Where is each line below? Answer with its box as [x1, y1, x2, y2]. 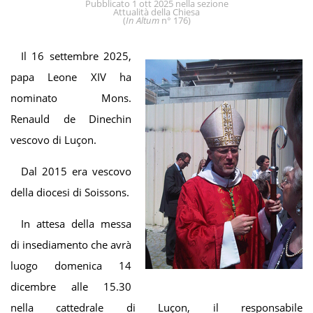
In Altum [125, 13, 159, 27]
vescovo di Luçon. [10, 132, 96, 147]
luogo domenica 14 [10, 258, 131, 272]
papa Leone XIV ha [10, 69, 131, 84]
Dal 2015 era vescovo [21, 163, 131, 178]
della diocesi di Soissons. [10, 184, 129, 199]
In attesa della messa [21, 216, 131, 231]
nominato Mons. [10, 90, 131, 105]
